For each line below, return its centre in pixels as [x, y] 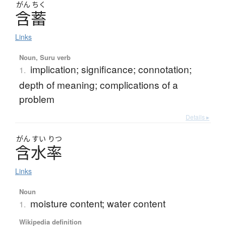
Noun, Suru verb [45, 58]
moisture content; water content [98, 203]
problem [37, 99]
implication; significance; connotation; [111, 69]
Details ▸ [197, 117]
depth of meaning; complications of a [98, 85]
